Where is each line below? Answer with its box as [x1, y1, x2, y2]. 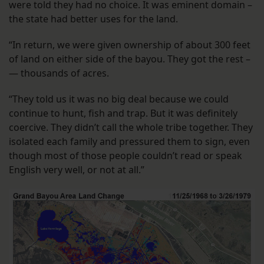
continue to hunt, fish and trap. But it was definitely [9, 107, 237, 120]
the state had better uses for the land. [9, 12, 178, 26]
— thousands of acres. [9, 67, 109, 80]
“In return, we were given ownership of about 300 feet [9, 38, 250, 52]
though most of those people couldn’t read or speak [9, 149, 242, 163]
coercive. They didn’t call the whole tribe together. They [9, 121, 253, 134]
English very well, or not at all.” [9, 163, 144, 177]
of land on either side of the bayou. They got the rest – [9, 52, 250, 66]
